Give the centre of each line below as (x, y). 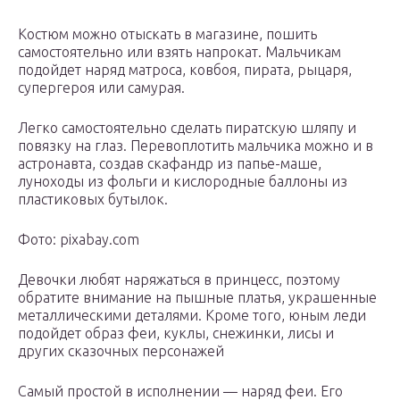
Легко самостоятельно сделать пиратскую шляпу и (187, 128)
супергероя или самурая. (101, 88)
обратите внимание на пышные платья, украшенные (197, 298)
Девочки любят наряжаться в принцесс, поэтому (179, 280)
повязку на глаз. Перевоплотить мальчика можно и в (196, 146)
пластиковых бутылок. (93, 200)
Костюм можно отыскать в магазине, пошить (167, 34)
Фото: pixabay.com (79, 240)
